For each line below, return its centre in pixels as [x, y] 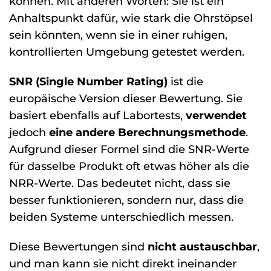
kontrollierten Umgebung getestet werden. [127, 51]
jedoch [29, 132]
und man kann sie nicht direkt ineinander [123, 263]
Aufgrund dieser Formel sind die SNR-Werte [129, 149]
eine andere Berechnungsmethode [147, 132]
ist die [185, 81]
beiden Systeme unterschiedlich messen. [121, 217]
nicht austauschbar [202, 246]
